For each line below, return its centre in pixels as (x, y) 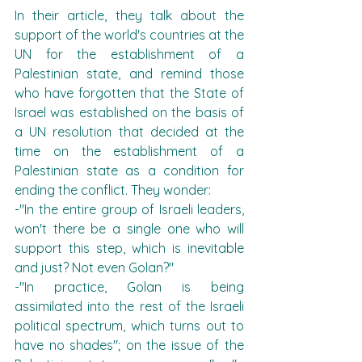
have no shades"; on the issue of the (129, 345)
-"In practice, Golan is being (129, 287)
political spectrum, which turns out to (129, 326)
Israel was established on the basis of (129, 112)
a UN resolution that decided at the (129, 132)
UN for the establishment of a (129, 54)
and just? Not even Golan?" (94, 267)
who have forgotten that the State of (129, 93)
